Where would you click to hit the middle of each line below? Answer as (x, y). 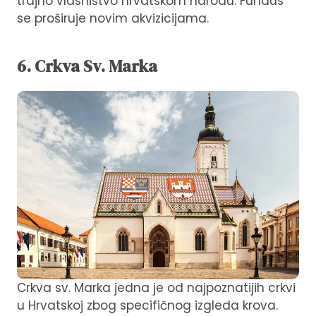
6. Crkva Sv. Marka (87, 66)
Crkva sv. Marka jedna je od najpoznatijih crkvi (156, 288)
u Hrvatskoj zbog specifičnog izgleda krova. (147, 306)
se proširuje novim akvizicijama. (113, 19)
